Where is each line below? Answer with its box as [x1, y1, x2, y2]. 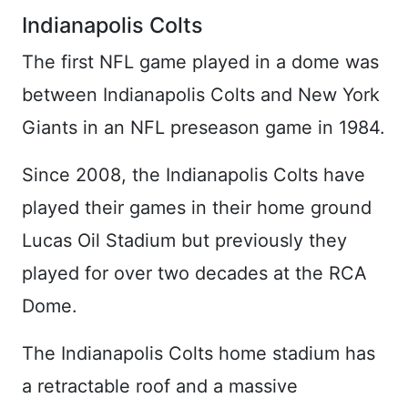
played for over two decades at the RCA [22, 262, 367, 284]
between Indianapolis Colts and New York [22, 84, 380, 106]
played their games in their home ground [22, 197, 372, 219]
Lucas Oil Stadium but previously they [22, 229, 347, 251]
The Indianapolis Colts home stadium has [22, 342, 375, 364]
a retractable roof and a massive [22, 375, 298, 397]
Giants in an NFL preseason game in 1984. [22, 117, 385, 138]
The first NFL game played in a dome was [22, 51, 379, 73]
